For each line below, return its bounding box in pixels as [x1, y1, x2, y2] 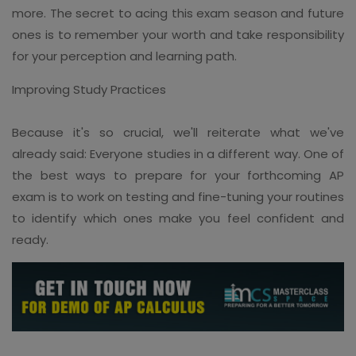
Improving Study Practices [12, 80, 166, 98]
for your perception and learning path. [12, 47, 237, 64]
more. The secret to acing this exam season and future [12, 4, 344, 21]
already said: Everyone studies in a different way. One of [12, 145, 344, 162]
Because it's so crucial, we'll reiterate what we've [12, 123, 344, 141]
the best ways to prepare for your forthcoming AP [12, 166, 344, 184]
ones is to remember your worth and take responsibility [12, 25, 344, 43]
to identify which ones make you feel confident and [12, 209, 344, 226]
